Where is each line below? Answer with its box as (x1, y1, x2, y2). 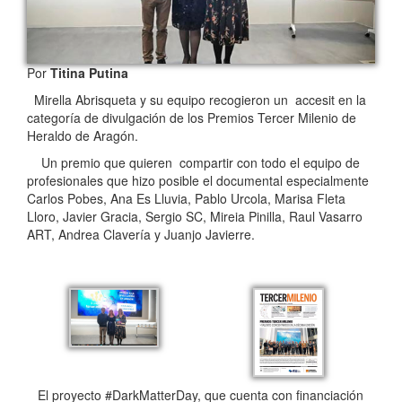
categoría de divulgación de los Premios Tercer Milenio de (27, 109, 356, 127)
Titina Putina (50, 64, 128, 83)
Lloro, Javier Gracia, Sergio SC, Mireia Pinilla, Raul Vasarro (27, 207, 363, 226)
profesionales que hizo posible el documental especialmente (27, 171, 369, 190)
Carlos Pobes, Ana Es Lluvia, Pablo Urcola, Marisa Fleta (27, 189, 345, 208)
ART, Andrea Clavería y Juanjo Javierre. (27, 225, 255, 244)
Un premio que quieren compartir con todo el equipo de (27, 153, 360, 172)
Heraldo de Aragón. (27, 127, 138, 145)
